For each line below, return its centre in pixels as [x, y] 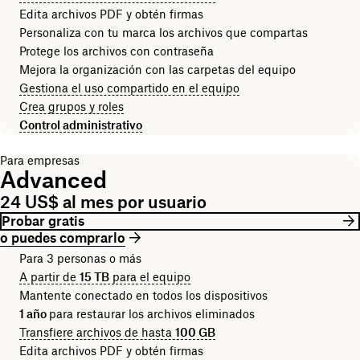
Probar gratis [43, 221]
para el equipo [150, 276]
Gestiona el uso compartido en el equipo [129, 88]
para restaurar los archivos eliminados [158, 313]
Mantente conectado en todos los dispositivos [143, 295]
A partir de [49, 276]
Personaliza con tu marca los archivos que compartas [164, 32]
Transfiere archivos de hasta [97, 332]
